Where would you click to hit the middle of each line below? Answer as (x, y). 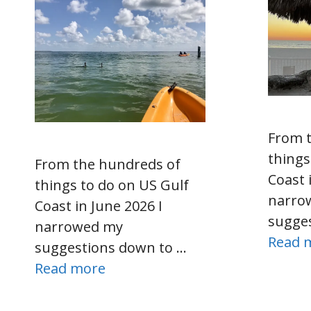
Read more (70, 269)
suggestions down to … (111, 248)
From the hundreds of (108, 165)
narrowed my (79, 227)
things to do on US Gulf (112, 185)
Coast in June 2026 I (99, 206)
